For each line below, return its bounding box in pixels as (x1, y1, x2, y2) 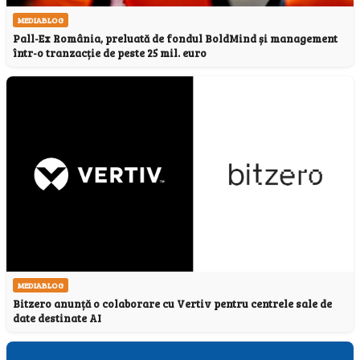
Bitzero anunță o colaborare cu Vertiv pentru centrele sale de (13, 297, 332, 312)
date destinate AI (13, 311, 101, 326)
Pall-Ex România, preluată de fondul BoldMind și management (13, 31, 337, 47)
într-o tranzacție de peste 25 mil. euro (13, 46, 207, 61)
